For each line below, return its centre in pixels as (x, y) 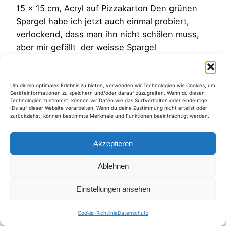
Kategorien (26, 148)
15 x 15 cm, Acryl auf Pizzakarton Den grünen (107, 8)
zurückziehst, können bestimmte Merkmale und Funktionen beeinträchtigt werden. (110, 116)
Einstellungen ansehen (113, 189)
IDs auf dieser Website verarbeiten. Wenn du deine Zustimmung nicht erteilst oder (109, 108)
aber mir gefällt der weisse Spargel (86, 48)
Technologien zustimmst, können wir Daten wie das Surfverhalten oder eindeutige (109, 100)
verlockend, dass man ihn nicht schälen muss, (108, 35)
